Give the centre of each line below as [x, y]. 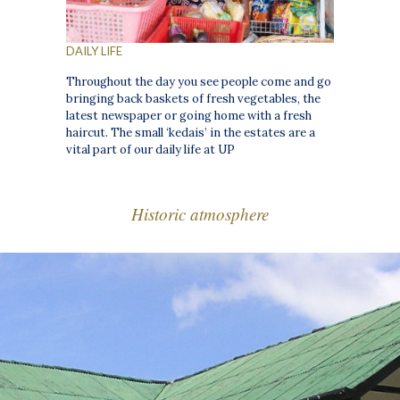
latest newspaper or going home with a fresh [189, 115]
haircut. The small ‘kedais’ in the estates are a [191, 132]
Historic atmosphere [200, 213]
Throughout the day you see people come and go [199, 81]
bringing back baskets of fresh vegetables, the [194, 98]
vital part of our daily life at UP [151, 149]
